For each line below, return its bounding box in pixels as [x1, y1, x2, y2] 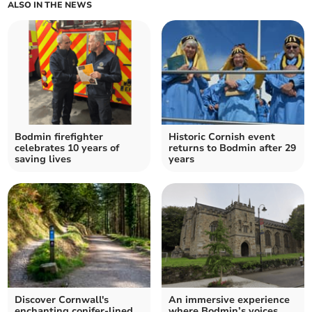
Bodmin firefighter [15, 130, 104, 144]
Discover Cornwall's [15, 293, 109, 307]
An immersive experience [169, 293, 290, 307]
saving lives [15, 153, 72, 166]
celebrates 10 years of [15, 141, 120, 155]
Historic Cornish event [169, 130, 275, 144]
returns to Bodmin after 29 [169, 141, 296, 155]
